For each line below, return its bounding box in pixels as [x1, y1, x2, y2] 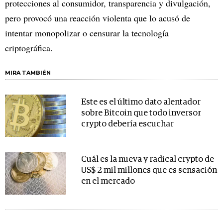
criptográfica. [5, 41, 53, 54]
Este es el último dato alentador [81, 98, 201, 107]
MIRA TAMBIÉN [5, 69, 51, 76]
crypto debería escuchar [81, 119, 174, 128]
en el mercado [81, 177, 135, 186]
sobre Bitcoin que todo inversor [81, 109, 201, 117]
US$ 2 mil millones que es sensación [81, 166, 217, 175]
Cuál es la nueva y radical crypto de [81, 155, 214, 164]
